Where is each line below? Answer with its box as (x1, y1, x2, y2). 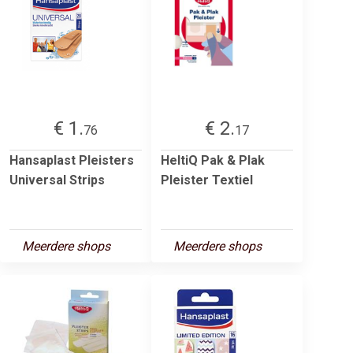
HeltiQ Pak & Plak (161, 152, 265, 168)
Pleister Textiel (161, 172, 253, 188)
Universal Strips (9, 172, 105, 188)
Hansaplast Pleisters (9, 152, 134, 168)
